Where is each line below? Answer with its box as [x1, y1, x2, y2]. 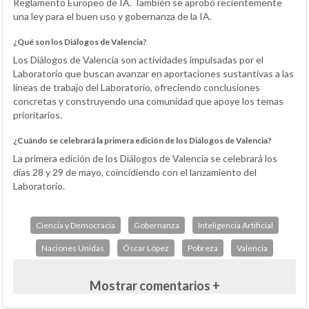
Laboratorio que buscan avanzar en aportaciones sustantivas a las [13, 68, 294, 80]
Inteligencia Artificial [198, 220, 273, 231]
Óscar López [123, 243, 169, 254]
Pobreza [188, 243, 218, 254]
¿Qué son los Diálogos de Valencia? [13, 37, 147, 48]
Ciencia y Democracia [36, 220, 115, 231]
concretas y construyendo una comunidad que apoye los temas [13, 95, 283, 108]
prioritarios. [13, 109, 62, 121]
